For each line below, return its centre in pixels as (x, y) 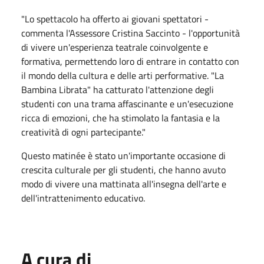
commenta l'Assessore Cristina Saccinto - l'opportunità (131, 33)
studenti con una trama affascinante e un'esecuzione (127, 103)
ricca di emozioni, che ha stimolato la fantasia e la (121, 118)
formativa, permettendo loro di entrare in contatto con (130, 61)
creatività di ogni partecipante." (83, 132)
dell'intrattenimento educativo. (83, 198)
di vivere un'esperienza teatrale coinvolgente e (115, 47)
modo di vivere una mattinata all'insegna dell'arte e (124, 184)
